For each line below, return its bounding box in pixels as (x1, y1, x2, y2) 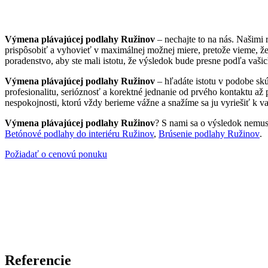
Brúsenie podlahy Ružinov (159, 129, 260, 139)
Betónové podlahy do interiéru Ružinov (5, 129, 154, 139)
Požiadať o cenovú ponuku (5, 149, 107, 160)
